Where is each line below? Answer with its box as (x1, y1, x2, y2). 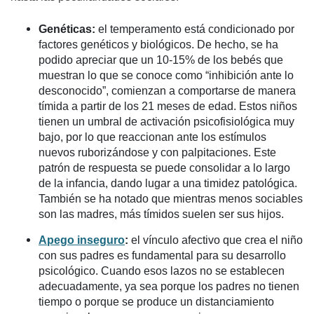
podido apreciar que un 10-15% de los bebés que (39, 53, 283, 67)
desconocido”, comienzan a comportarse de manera (39, 83, 296, 97)
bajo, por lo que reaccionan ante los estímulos (39, 130, 266, 144)
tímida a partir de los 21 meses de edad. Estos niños (39, 99, 297, 113)
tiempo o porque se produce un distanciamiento (39, 294, 274, 308)
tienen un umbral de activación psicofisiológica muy (39, 114, 294, 128)
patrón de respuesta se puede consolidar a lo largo (39, 161, 290, 175)
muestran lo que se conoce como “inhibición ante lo (39, 68, 294, 82)
